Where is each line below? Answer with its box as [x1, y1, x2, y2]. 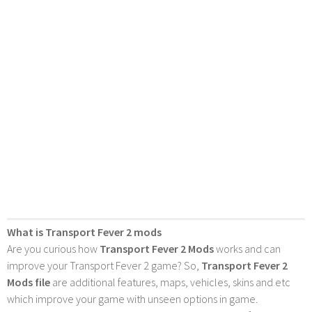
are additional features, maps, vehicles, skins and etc [50, 275, 290, 290]
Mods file [7, 275, 50, 290]
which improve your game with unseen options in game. [7, 292, 258, 306]
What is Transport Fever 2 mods [7, 225, 162, 240]
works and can [214, 242, 281, 256]
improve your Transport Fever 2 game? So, [7, 258, 201, 273]
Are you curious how [7, 242, 100, 256]
